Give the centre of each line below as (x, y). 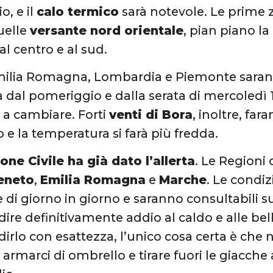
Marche (183, 180)
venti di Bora (151, 114)
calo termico (78, 11)
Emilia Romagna (93, 180)
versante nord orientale (107, 30)
